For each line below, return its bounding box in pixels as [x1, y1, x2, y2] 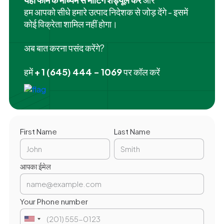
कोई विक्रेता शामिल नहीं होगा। [23, 17, 117, 29]
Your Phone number [19, 196, 88, 206]
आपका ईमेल [19, 161, 51, 171]
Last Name [113, 126, 150, 136]
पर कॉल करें [121, 65, 160, 77]
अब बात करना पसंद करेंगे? [23, 41, 104, 53]
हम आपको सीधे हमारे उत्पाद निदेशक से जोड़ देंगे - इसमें [23, 5, 188, 17]
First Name [19, 126, 57, 136]
